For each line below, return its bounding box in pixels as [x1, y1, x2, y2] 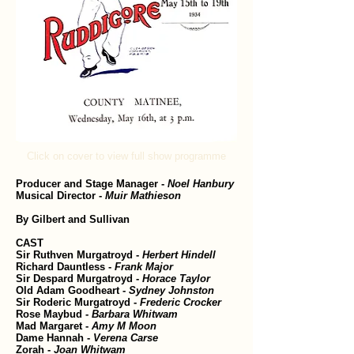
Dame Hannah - [16, 332, 93, 344]
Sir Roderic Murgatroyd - [16, 296, 140, 308]
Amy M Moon [88, 320, 156, 332]
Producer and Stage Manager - [16, 178, 168, 190]
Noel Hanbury [168, 178, 234, 190]
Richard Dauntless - [16, 261, 115, 273]
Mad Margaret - [16, 320, 88, 332]
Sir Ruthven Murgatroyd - [16, 249, 142, 261]
